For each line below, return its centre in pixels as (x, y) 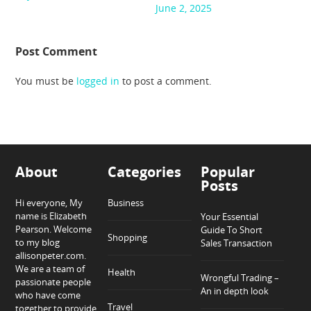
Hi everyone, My (49, 202)
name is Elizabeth (51, 216)
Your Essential (229, 216)
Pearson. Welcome (54, 229)
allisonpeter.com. (51, 255)
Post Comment (57, 52)
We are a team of (50, 268)
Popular (227, 171)
